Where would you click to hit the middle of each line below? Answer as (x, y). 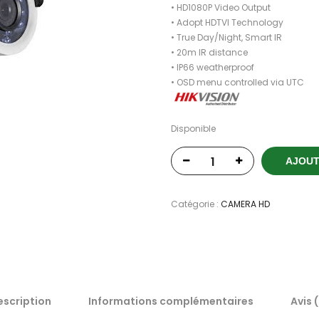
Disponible (193, 128)
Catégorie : (196, 204)
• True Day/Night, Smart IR (226, 37)
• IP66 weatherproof (213, 67)
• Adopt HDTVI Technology (227, 22)
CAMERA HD (245, 204)
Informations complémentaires (171, 302)
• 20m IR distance (209, 52)
